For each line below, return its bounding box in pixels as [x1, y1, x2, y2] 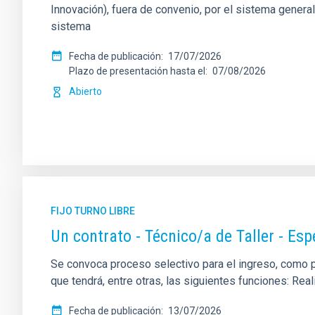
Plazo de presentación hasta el [69, 65, 205, 77]
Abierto [69, 86, 102, 97]
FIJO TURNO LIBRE [51, 205, 135, 217]
